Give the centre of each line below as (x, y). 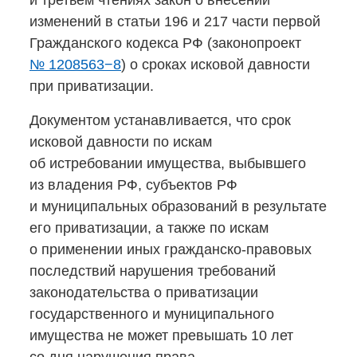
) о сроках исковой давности (216, 65)
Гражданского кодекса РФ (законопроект (165, 43)
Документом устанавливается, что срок (160, 120)
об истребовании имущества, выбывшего (168, 163)
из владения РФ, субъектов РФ (133, 185)
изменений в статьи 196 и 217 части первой (175, 22)
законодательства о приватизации (144, 292)
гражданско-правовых (238, 249)
